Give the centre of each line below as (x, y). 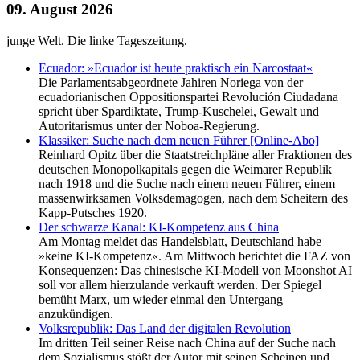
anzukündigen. (76, 314)
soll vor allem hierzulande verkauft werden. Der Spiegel (180, 285)
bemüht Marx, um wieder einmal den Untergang (161, 300)
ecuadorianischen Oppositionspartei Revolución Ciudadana (188, 97)
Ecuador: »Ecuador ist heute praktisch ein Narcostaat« (176, 68)
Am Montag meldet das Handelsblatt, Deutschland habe (180, 242)
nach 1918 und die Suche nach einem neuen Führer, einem (187, 184)
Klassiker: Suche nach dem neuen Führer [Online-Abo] (179, 141)
